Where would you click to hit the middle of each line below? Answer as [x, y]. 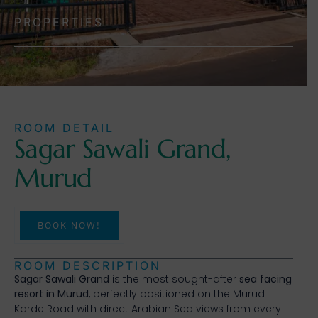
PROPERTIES [59, 22]
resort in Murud [51, 294]
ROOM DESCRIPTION [88, 265]
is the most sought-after [174, 279]
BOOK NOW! [69, 225]
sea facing [265, 279]
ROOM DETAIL [64, 127]
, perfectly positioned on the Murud [177, 294]
